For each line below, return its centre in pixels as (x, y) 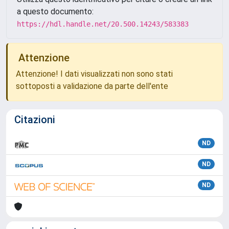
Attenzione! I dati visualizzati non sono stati (94, 74)
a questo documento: (55, 11)
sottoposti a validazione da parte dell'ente (92, 86)
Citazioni (35, 119)
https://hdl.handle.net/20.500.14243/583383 (103, 24)
